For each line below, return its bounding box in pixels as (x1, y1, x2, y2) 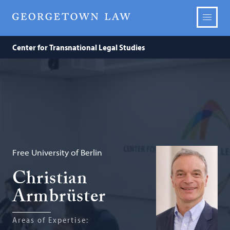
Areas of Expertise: (12, 215, 89, 225)
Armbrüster (12, 183, 106, 214)
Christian (12, 165, 88, 196)
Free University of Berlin (12, 147, 103, 158)
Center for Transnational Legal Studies (12, 42, 145, 52)
